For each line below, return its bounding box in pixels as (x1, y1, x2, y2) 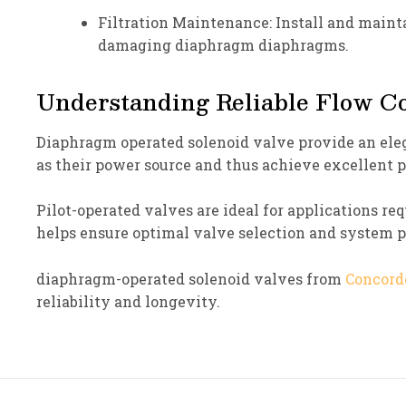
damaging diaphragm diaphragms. (98, 35, 349, 55)
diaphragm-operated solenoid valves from (36, 268, 345, 288)
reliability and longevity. (36, 291, 220, 311)
